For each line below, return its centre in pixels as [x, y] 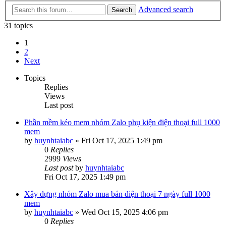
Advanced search [166, 9]
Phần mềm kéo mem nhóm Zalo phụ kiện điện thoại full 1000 [122, 122]
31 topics [18, 25]
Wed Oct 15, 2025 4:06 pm [125, 212]
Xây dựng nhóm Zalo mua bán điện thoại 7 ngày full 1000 [117, 194]
